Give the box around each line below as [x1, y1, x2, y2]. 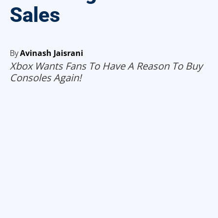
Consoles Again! [10, 71, 81, 85]
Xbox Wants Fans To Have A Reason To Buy [10, 59, 202, 73]
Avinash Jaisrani [20, 48, 83, 59]
